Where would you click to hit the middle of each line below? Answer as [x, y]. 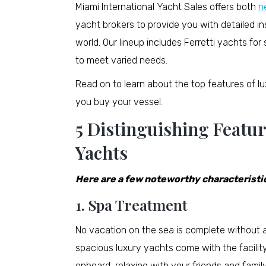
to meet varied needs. [121, 61]
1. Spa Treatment [132, 205]
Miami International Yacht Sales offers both [167, 7]
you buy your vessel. [119, 102]
